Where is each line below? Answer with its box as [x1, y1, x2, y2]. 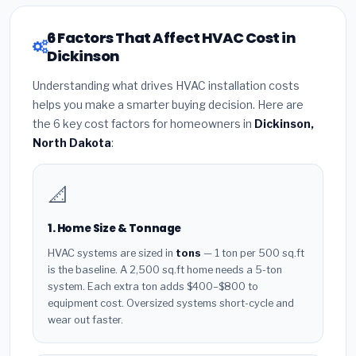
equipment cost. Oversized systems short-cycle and [48, 296, 294, 309]
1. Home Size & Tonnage [48, 221, 182, 237]
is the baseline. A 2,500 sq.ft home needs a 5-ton [48, 263, 282, 276]
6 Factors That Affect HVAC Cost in [47, 28, 296, 48]
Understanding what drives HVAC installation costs [33, 79, 300, 93]
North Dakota [33, 136, 111, 150]
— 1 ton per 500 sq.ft [201, 246, 304, 259]
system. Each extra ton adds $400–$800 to [48, 280, 258, 292]
